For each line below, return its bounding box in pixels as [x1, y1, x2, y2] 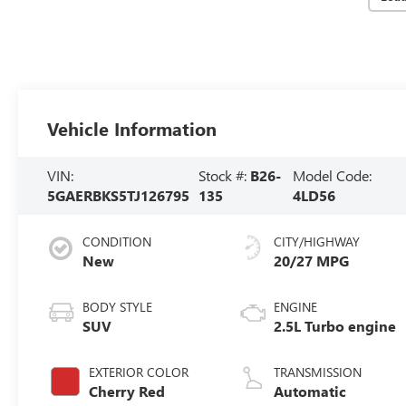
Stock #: [198, 165, 251, 185]
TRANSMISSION [274, 362, 362, 381]
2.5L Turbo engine [274, 315, 397, 335]
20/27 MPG [274, 250, 350, 270]
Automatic [274, 381, 347, 401]
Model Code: [292, 165, 372, 185]
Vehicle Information [47, 115, 217, 140]
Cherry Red [89, 381, 166, 401]
